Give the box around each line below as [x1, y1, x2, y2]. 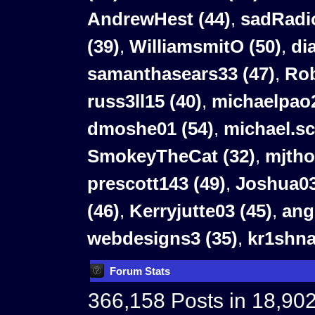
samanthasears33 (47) [87, 64, 276, 84]
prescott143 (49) [87, 174, 226, 194]
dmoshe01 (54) [87, 119, 214, 139]
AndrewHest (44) [87, 9, 231, 30]
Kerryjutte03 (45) [129, 201, 273, 221]
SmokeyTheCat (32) [87, 146, 256, 167]
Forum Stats [110, 264, 170, 277]
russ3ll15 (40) [87, 91, 202, 112]
